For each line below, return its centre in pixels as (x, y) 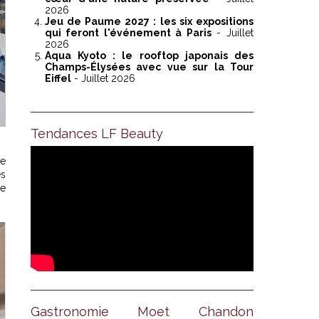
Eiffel (58, 79)
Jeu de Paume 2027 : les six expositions (149, 22)
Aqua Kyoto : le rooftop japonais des (149, 56)
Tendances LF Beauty (96, 134)
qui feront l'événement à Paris (128, 33)
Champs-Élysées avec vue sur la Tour (149, 67)
